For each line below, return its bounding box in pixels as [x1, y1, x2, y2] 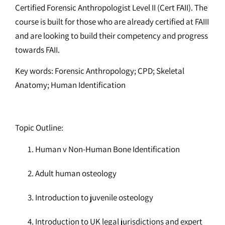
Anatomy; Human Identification [15, 79, 126, 91]
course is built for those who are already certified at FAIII [15, 16, 209, 27]
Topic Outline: [15, 122, 63, 134]
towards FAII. [15, 44, 60, 55]
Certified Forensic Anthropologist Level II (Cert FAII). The [15, 2, 207, 13]
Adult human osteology [35, 167, 117, 179]
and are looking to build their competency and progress [15, 30, 208, 41]
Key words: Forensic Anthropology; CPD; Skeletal [15, 65, 184, 77]
